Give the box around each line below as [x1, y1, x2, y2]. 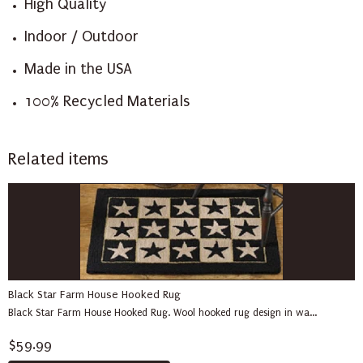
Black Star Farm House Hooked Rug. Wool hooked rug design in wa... [8, 307, 317, 318]
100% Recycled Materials [23, 92, 190, 110]
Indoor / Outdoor [23, 28, 139, 45]
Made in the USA [23, 60, 132, 78]
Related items [8, 149, 109, 169]
